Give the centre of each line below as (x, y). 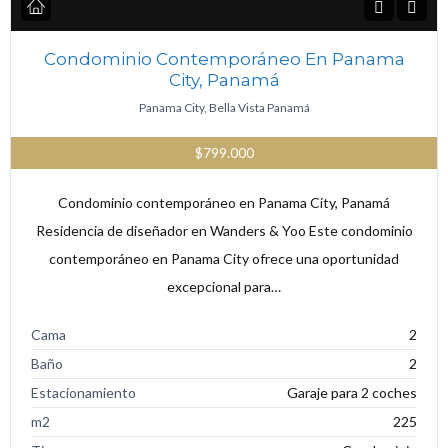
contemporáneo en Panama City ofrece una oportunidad (224, 258)
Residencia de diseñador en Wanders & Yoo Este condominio (224, 230)
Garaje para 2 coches (352, 392)
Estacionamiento (83, 392)
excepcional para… (224, 286)
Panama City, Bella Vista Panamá (224, 107)
